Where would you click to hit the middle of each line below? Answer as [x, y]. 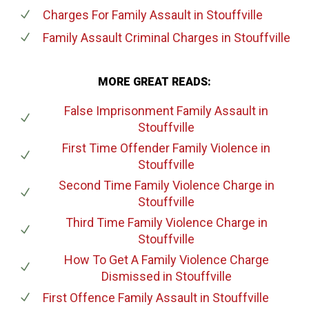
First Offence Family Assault [120, 297]
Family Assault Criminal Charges [130, 37]
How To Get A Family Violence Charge [166, 259]
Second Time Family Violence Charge [160, 185]
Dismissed [130, 276]
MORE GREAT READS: [154, 81]
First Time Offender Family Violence [160, 148]
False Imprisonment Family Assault [160, 110]
